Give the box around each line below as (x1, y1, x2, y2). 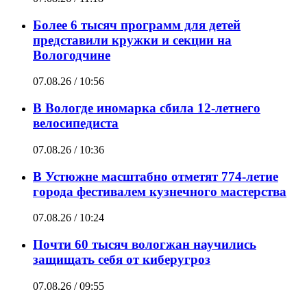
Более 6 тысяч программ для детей (33, 17, 241, 32)
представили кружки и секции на (33, 32, 232, 47)
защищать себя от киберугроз (33, 252, 210, 267)
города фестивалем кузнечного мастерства (33, 184, 286, 199)
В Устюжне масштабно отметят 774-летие (33, 169, 278, 184)
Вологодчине (33, 47, 110, 62)
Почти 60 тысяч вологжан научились (33, 237, 256, 252)
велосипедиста (33, 116, 119, 131)
